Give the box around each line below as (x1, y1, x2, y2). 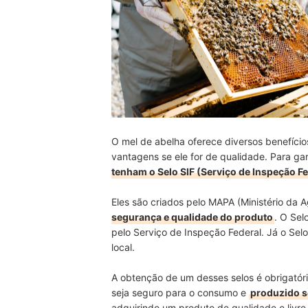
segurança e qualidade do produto (111, 211, 273, 223)
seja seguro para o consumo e (111, 287, 249, 299)
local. (111, 241, 135, 254)
